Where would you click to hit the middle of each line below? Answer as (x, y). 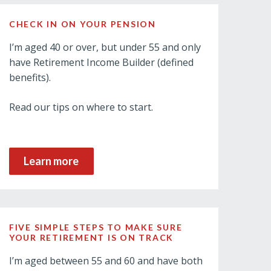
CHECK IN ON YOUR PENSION (82, 24)
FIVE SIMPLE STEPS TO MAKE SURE (96, 227)
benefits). (30, 77)
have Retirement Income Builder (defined (101, 62)
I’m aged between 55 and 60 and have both (106, 261)
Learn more (51, 161)
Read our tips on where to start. (81, 107)
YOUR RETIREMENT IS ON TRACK (91, 237)
